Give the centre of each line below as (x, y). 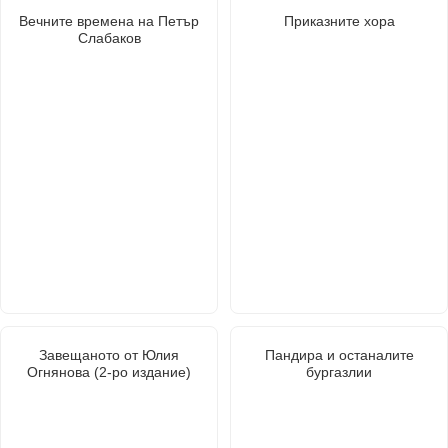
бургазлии (339, 371)
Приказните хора (339, 20)
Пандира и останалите (339, 354)
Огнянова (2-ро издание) (109, 371)
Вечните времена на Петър (109, 20)
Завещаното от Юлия (109, 354)
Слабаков (109, 37)
